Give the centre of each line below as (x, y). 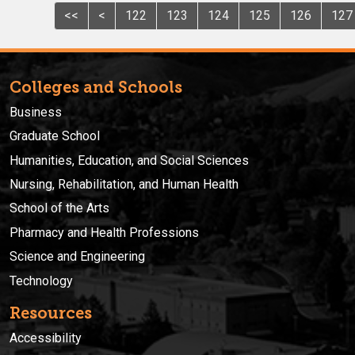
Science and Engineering (77, 257)
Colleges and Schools (96, 87)
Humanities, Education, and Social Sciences (129, 160)
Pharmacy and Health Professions (104, 232)
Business (36, 112)
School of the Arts (59, 208)
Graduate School (55, 136)
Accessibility (46, 338)
